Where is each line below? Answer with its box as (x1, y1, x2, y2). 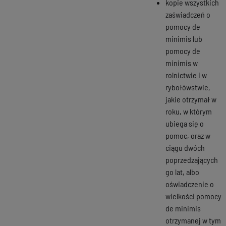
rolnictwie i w (165, 70, 207, 80)
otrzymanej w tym (165, 215, 221, 225)
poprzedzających (165, 154, 218, 164)
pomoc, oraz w (165, 130, 210, 140)
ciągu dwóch (165, 142, 205, 152)
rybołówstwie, (165, 82, 210, 92)
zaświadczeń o (165, 9, 210, 19)
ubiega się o (165, 118, 204, 128)
